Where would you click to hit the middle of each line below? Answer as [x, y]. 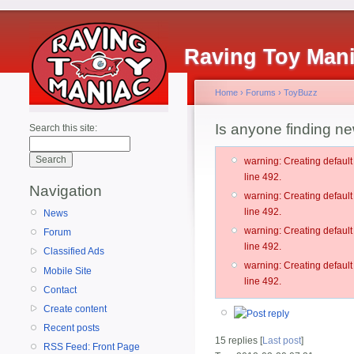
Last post [282, 340]
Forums [261, 92]
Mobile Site [68, 271]
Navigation [66, 191]
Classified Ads [74, 252]
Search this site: [63, 128]
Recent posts [72, 328]
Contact [60, 290]
